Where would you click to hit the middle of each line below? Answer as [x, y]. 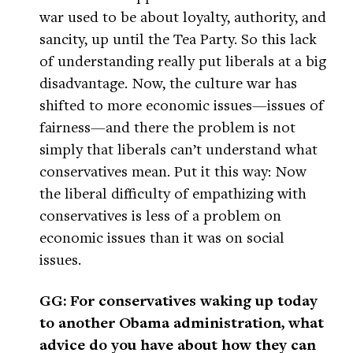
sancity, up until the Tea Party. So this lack [178, 39]
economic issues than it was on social [162, 237]
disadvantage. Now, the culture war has [168, 83]
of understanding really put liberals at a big [183, 61]
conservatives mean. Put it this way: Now [173, 171]
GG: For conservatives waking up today [178, 301]
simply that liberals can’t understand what [178, 149]
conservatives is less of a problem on [160, 215]
